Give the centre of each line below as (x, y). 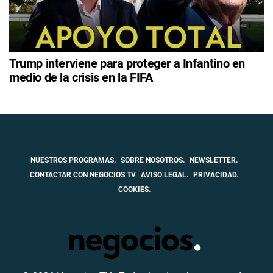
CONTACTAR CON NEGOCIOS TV (83, 175)
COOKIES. (134, 190)
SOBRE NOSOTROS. (153, 161)
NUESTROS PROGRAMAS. (73, 161)
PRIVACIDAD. (216, 175)
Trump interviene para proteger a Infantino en (127, 64)
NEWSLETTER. (214, 161)
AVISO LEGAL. (165, 175)
